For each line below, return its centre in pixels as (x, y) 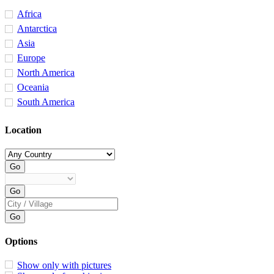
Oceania (33, 87)
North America (46, 73)
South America (46, 102)
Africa (29, 14)
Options (21, 242)
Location (23, 130)
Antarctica (37, 29)
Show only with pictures (64, 265)
